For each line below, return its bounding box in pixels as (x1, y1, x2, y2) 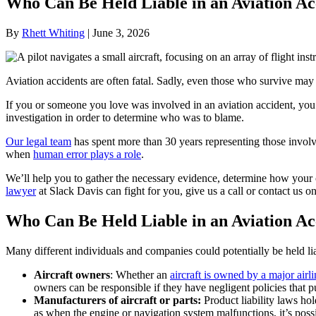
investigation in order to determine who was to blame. (6, 111, 244, 123)
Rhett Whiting (22, 26, 85, 39)
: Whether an (110, 268, 170, 281)
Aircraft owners (34, 268, 110, 281)
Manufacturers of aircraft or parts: (34, 293, 204, 306)
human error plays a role (33, 147, 141, 160)
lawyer (6, 184, 36, 197)
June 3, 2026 (92, 26, 150, 39)
